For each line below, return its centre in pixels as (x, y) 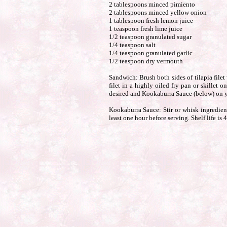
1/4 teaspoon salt (132, 45)
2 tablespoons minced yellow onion (158, 12)
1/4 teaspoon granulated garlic (150, 53)
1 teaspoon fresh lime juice (145, 29)
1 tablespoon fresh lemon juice (151, 21)
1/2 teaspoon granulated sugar (150, 37)
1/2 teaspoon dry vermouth (146, 61)
